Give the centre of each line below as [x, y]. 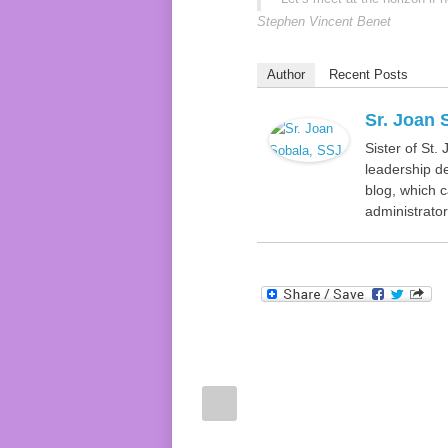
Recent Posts [368, 74]
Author [286, 74]
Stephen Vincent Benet [324, 21]
